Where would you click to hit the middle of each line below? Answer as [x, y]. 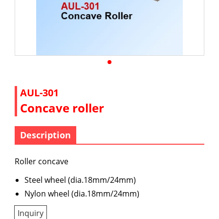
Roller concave [44, 161]
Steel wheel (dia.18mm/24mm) [80, 180]
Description [45, 135]
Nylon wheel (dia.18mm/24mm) [82, 194]
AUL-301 [39, 93]
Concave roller [62, 108]
